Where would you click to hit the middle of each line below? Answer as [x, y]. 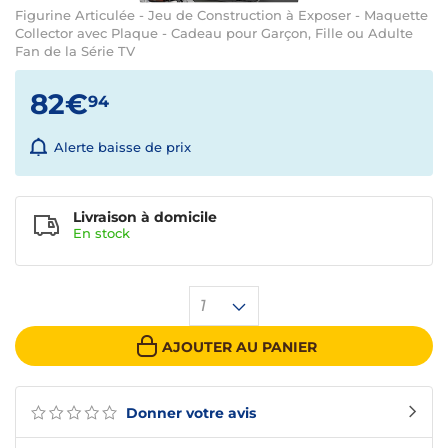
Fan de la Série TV [75, 51]
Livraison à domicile [145, 217]
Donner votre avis [189, 413]
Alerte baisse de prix [122, 147]
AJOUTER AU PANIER [239, 346]
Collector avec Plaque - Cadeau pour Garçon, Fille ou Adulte [214, 33]
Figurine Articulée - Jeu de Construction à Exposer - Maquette [221, 15]
